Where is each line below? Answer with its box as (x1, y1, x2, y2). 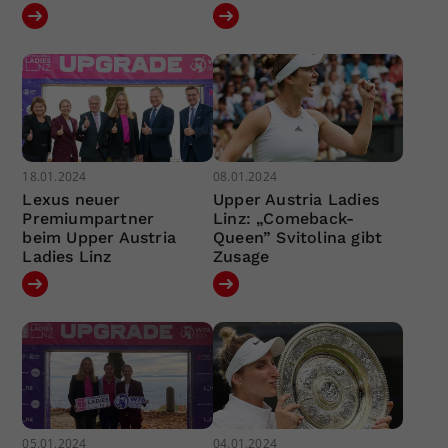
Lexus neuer (22, 189, 121, 209)
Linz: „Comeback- (212, 208, 355, 228)
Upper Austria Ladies (212, 189, 379, 209)
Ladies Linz (22, 246, 112, 266)
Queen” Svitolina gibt (212, 227, 383, 247)
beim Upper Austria (22, 227, 177, 247)
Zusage (212, 246, 270, 266)
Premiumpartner (22, 208, 155, 228)
